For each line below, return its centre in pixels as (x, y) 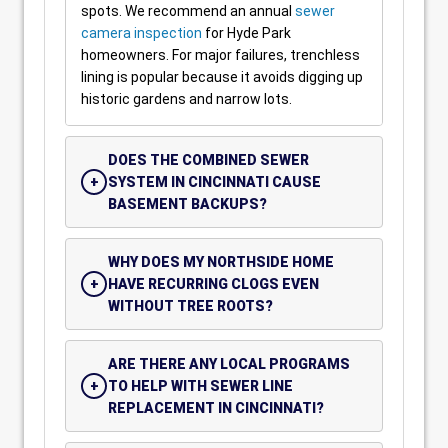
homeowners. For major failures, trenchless (220, 55)
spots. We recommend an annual (188, 11)
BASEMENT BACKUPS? (187, 204)
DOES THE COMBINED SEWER (208, 160)
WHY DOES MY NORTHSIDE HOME (221, 262)
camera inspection (141, 33)
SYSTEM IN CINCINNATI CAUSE (214, 182)
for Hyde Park (246, 33)
